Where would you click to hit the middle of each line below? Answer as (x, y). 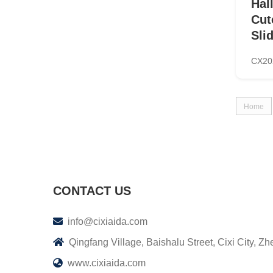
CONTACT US (92, 190)
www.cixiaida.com (107, 263)
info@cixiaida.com (108, 221)
